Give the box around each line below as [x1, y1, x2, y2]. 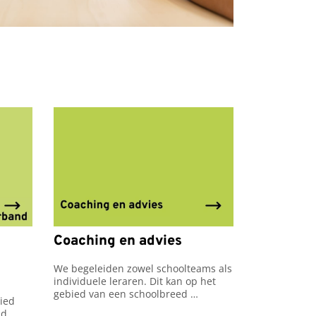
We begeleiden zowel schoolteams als [54, 262, 232, 276]
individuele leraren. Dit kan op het [54, 274, 216, 288]
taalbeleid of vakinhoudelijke [54, 300, 190, 314]
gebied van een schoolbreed [54, 287, 188, 301]
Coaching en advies [54, 231, 182, 250]
